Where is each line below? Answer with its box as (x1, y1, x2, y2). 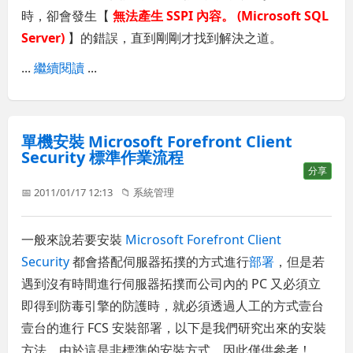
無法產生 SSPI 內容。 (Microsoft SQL (113, 6, 329, 24)
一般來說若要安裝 (21, 231, 126, 249)
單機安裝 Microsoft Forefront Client (21, 131, 293, 153)
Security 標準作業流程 (21, 147, 184, 169)
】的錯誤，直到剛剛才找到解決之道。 (68, 28, 283, 46)
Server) (21, 28, 69, 46)
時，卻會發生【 (21, 6, 113, 24)
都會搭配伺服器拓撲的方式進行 (69, 253, 250, 271)
